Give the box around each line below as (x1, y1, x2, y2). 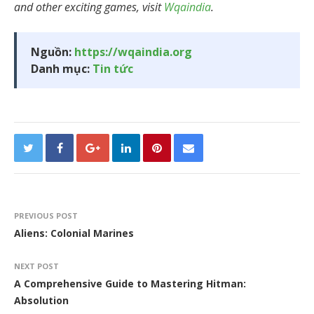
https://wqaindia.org (74, 43, 192, 60)
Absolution (14, 293, 69, 307)
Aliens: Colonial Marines (14, 226, 134, 240)
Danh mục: (31, 60, 93, 76)
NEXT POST (14, 260, 59, 271)
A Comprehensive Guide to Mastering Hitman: (14, 276, 246, 290)
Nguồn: (31, 43, 74, 60)
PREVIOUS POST (14, 210, 78, 221)
